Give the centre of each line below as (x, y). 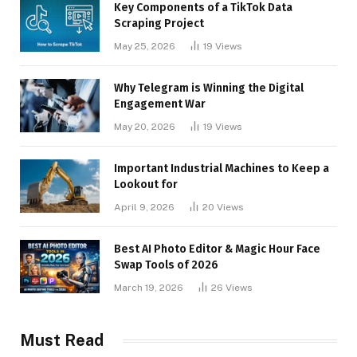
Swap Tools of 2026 (166, 265)
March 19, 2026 (149, 288)
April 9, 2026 (144, 208)
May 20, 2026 (145, 127)
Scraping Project (159, 24)
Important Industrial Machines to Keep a (222, 169)
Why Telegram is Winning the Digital (209, 88)
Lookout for (146, 185)
